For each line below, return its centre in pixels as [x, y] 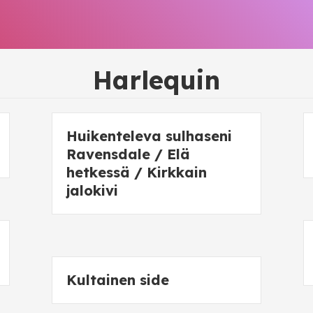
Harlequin [156, 80]
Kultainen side [118, 280]
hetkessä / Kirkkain [137, 172]
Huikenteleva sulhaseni [149, 136]
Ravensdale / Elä [128, 154]
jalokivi [92, 190]
